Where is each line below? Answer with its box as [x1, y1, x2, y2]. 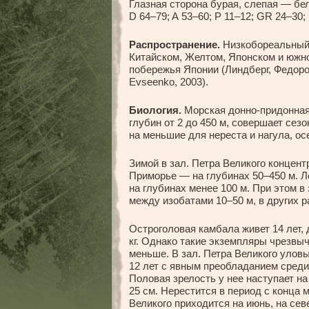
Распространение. [129, 39, 220, 51]
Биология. [129, 104, 181, 117]
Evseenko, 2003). [129, 76, 208, 88]
